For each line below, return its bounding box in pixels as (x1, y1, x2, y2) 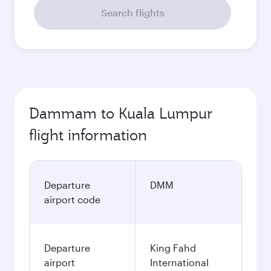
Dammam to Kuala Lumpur (29, 103, 213, 123)
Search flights (100, 7, 165, 18)
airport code (44, 194, 100, 205)
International (150, 256, 209, 268)
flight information (29, 125, 147, 145)
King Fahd (150, 242, 196, 253)
